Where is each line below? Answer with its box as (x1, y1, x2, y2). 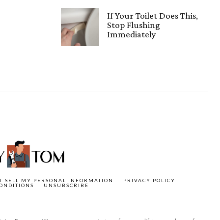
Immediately (107, 28, 156, 39)
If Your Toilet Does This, (107, 10, 198, 21)
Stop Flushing (107, 19, 160, 30)
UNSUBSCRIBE (44, 182, 89, 188)
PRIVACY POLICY (123, 177, 175, 183)
